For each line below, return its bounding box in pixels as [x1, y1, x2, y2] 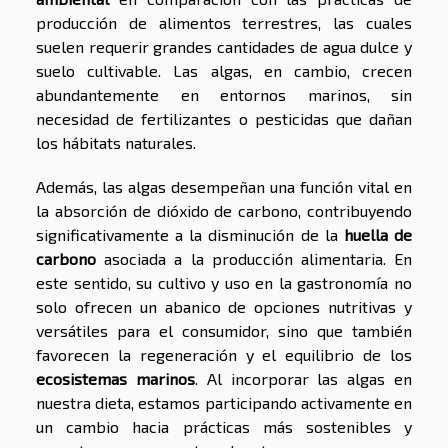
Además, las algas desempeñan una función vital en [36, 177, 412, 197]
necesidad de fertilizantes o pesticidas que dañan [36, 109, 412, 129]
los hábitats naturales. [36, 133, 196, 153]
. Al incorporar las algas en [194, 369, 413, 389]
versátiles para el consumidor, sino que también [36, 321, 412, 341]
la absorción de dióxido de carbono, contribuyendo [36, 201, 412, 221]
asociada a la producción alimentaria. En [96, 249, 412, 269]
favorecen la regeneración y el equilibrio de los [36, 345, 412, 365]
